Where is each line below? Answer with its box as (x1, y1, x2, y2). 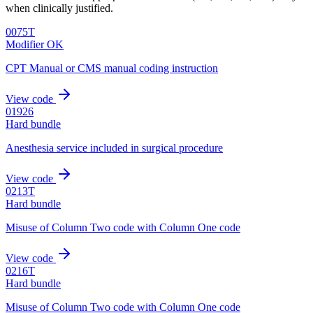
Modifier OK (6, 38, 64, 50)
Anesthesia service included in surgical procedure (6, 141, 223, 154)
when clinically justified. (6, 1, 113, 14)
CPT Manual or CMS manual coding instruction (6, 61, 218, 74)
